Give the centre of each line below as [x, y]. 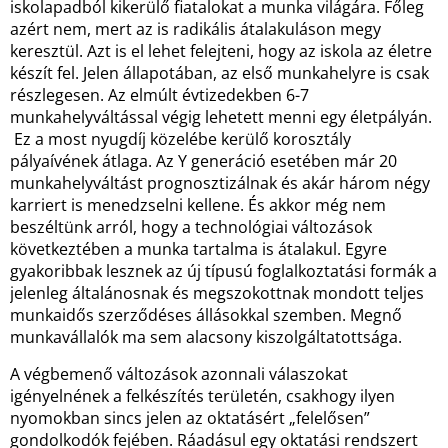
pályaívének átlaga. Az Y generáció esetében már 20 [203, 161]
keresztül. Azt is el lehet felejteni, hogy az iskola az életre [221, 51]
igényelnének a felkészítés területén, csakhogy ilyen [202, 396]
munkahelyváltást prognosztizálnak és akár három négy [220, 183]
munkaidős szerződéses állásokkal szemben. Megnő [206, 315]
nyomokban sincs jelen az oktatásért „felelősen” [190, 418]
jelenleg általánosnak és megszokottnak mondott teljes [217, 293]
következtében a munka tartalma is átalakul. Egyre [198, 249]
